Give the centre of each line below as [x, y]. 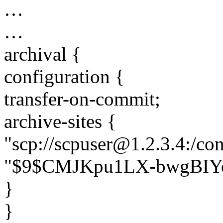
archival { [43, 54]
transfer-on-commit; [82, 99]
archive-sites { [60, 121]
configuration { [64, 77]
